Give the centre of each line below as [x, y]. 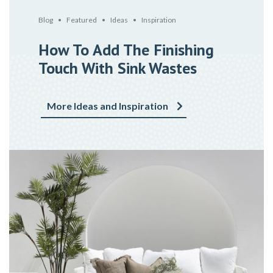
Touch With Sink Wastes [118, 68]
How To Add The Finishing [126, 50]
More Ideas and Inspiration [108, 105]
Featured [82, 20]
